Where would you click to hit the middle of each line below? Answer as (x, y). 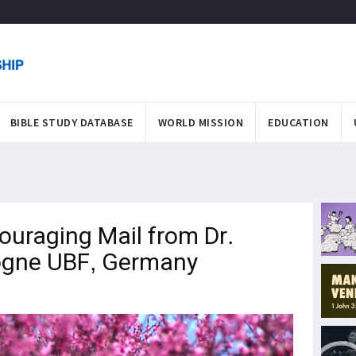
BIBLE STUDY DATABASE (72, 122)
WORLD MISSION (200, 122)
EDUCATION (298, 122)
